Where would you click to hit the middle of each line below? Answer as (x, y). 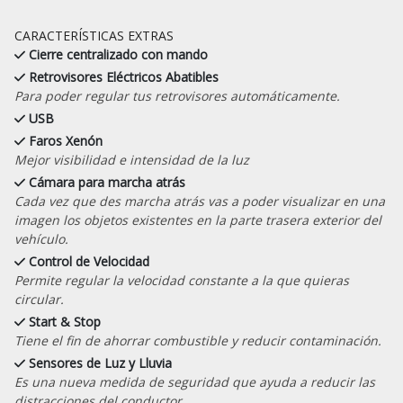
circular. (39, 299)
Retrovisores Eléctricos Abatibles (124, 76)
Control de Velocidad (90, 261)
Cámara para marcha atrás (107, 182)
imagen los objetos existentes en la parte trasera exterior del (198, 219)
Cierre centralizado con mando (119, 54)
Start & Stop (65, 321)
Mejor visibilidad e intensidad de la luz (132, 159)
